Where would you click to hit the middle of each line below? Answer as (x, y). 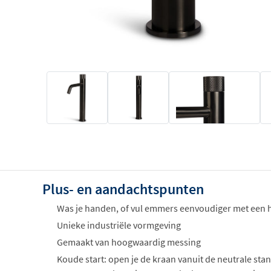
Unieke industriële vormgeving (119, 225)
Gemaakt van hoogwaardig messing (129, 242)
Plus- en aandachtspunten (123, 189)
